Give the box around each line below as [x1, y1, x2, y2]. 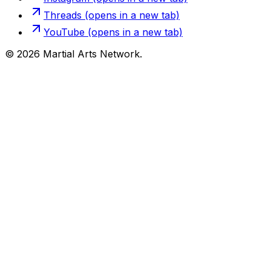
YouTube [44, 26, 85, 39]
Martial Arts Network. [40, 48, 142, 60]
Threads [44, 9, 82, 22]
